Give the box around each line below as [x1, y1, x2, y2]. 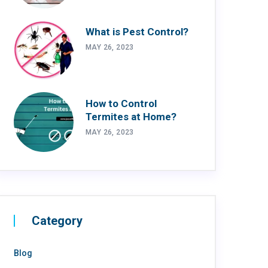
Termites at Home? [86, 110, 176, 123]
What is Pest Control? [86, 25, 188, 38]
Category [32, 213, 83, 228]
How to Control [86, 97, 157, 109]
